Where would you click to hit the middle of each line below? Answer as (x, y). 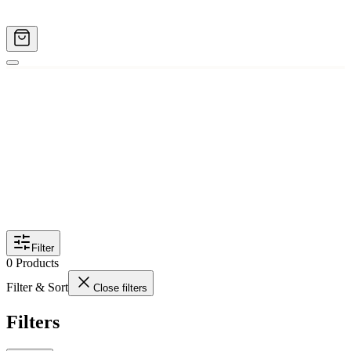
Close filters (120, 288)
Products (37, 263)
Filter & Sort (37, 288)
